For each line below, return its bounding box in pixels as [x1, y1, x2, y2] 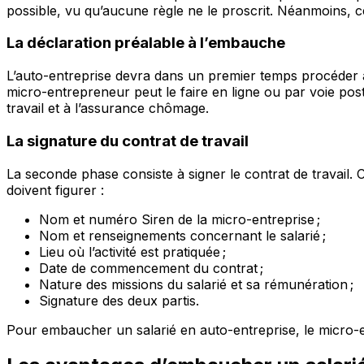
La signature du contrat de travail [6, 131, 249, 150]
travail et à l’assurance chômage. [6, 100, 209, 117]
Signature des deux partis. [39, 292, 199, 309]
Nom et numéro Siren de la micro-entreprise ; [39, 210, 320, 227]
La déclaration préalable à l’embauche [6, 33, 285, 53]
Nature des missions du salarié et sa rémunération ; [39, 275, 353, 292]
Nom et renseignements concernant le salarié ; [39, 227, 326, 244]
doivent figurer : [6, 181, 104, 198]
